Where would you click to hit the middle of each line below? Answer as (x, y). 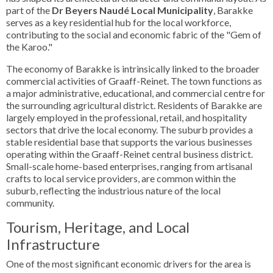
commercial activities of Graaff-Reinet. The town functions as (134, 81)
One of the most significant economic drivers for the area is (129, 264)
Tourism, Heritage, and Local (98, 227)
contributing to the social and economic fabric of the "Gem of (134, 34)
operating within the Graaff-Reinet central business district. (129, 154)
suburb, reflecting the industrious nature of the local (113, 190)
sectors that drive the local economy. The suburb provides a (129, 129)
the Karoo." (29, 47)
